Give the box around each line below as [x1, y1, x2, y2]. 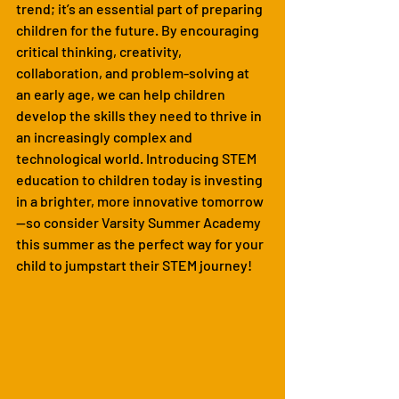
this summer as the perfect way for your [16, 234, 266, 252]
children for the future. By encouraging [16, 20, 262, 38]
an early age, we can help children [16, 85, 228, 102]
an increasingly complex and [16, 127, 195, 145]
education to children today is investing [16, 170, 265, 188]
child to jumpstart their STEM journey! [16, 256, 252, 273]
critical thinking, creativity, [16, 42, 184, 60]
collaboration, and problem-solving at [16, 63, 252, 81]
